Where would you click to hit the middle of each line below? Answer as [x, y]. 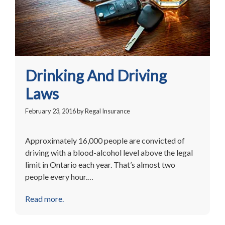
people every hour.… [59, 176]
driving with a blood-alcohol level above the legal [109, 152]
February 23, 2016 [50, 111]
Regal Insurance [107, 111]
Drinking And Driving [96, 75]
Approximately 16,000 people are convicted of [105, 140]
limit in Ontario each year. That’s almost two [100, 164]
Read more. [44, 198]
